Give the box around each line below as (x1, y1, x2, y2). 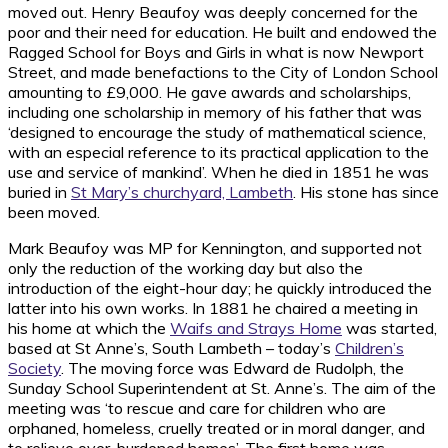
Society (8, 358, 61, 379)
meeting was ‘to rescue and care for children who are (8, 398, 386, 419)
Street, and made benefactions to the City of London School (8, 62, 438, 83)
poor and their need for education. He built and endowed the (8, 22, 437, 43)
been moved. (8, 202, 100, 223)
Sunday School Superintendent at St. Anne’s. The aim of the (8, 378, 436, 399)
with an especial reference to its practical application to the (8, 142, 429, 163)
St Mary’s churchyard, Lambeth (71, 182, 293, 203)
